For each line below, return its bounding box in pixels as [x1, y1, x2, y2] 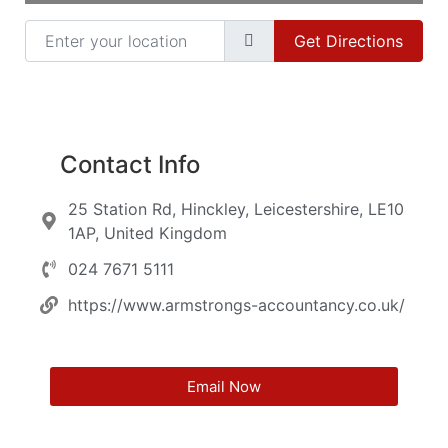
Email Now [187, 377, 261, 397]
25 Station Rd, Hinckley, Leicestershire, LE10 [67, 199, 404, 220]
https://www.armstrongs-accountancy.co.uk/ [67, 295, 405, 316]
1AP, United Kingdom [67, 223, 227, 244]
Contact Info [60, 150, 200, 180]
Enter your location [24, 17, 169, 38]
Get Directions [293, 30, 403, 51]
